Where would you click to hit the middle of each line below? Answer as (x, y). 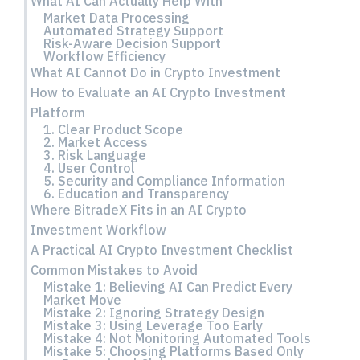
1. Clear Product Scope (113, 129)
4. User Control (89, 168)
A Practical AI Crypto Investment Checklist (162, 250)
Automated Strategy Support (133, 31)
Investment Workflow (98, 230)
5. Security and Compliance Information (164, 181)
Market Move (82, 300)
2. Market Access (96, 142)
